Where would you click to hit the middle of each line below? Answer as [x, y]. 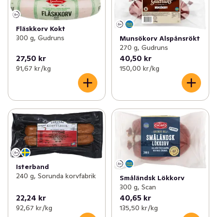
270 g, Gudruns [144, 48]
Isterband [32, 167]
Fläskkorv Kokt [41, 29]
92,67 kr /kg [34, 208]
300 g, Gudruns [40, 38]
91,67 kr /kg [33, 69]
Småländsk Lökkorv [152, 178]
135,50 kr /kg [139, 208]
